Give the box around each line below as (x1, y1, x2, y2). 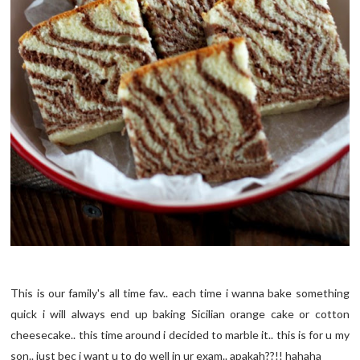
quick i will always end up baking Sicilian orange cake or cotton (10, 306, 350, 321)
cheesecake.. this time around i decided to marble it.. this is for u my (10, 327, 350, 342)
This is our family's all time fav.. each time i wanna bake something (10, 285, 350, 300)
